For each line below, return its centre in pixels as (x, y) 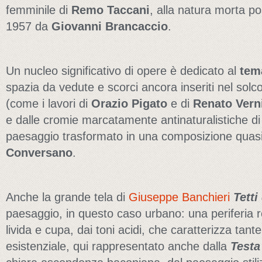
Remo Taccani (111, 10)
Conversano (39, 153)
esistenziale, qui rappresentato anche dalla (118, 246)
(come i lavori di (49, 104)
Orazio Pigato (129, 104)
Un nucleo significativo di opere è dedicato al (123, 71)
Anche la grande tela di (67, 197)
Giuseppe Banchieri (179, 197)
